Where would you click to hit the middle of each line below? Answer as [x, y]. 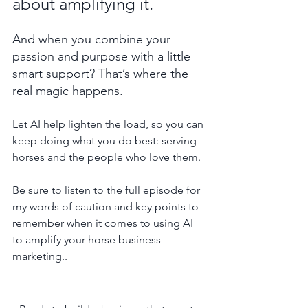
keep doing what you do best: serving [106, 140]
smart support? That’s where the [102, 73]
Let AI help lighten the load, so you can [109, 124]
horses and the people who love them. [107, 157]
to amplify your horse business [88, 239]
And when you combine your [93, 39]
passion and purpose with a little [103, 56]
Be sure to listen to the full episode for [108, 190]
